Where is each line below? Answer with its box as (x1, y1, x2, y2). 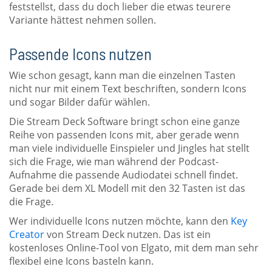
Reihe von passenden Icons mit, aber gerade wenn (9, 127, 239, 141)
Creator (9, 227, 44, 241)
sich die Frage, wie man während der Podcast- (9, 154, 219, 168)
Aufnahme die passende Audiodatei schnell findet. (9, 168, 238, 182)
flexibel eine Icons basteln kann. (9, 254, 154, 268)
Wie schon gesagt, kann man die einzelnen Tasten (9, 68, 236, 82)
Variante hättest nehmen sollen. (9, 13, 156, 27)
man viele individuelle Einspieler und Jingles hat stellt (9, 141, 250, 155)
